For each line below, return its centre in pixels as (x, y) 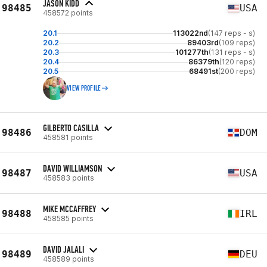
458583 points (69, 178)
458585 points (68, 218)
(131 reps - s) (232, 52)
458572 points (68, 13)
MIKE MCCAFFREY (69, 209)
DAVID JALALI (63, 249)
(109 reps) (237, 43)
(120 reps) (237, 62)
